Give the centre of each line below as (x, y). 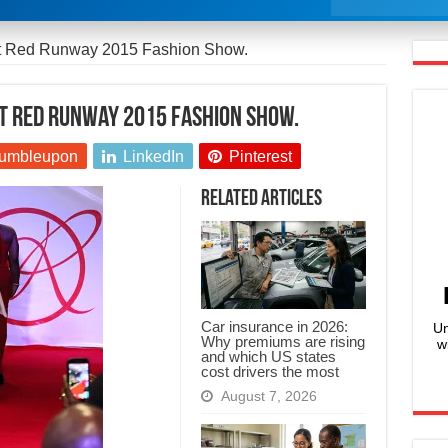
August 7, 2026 (268, 397)
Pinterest (260, 157)
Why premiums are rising (282, 342)
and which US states (268, 357)
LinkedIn (153, 157)
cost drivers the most (269, 372)
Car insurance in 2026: (274, 327)
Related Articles (261, 200)
